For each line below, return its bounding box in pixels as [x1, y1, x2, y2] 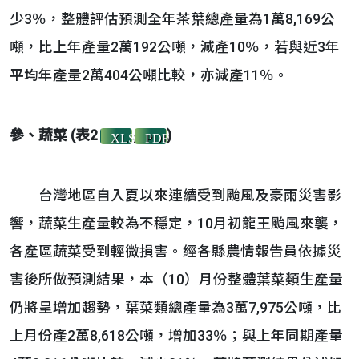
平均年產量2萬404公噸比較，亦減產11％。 [10, 67, 288, 83]
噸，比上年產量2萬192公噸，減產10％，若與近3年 [10, 39, 340, 55]
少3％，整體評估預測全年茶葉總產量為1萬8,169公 [10, 11, 335, 27]
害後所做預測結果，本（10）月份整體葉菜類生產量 [10, 272, 343, 288]
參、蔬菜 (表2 [10, 127, 98, 143]
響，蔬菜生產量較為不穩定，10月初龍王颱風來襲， [10, 216, 343, 232]
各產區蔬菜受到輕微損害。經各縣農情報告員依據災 [10, 244, 341, 260]
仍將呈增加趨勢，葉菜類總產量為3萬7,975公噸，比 [10, 300, 341, 316]
